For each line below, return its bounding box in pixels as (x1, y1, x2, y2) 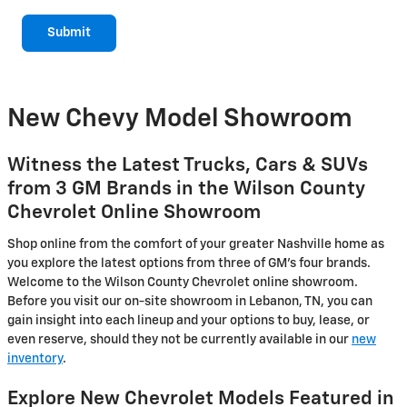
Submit (47, 25, 91, 39)
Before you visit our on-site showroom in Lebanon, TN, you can (7, 294, 372, 308)
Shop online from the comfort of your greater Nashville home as (7, 237, 384, 251)
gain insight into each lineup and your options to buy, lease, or (7, 313, 370, 327)
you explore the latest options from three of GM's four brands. (7, 256, 371, 270)
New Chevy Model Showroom (7, 106, 352, 133)
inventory (7, 352, 63, 365)
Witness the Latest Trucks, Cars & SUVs (7, 156, 368, 176)
